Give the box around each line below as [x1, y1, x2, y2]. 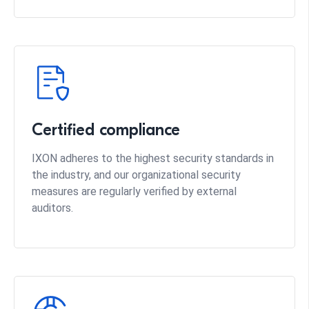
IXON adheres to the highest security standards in [32, 151, 274, 165]
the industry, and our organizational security [32, 168, 241, 181]
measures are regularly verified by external [32, 184, 237, 198]
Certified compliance [32, 119, 180, 139]
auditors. [32, 201, 73, 215]
